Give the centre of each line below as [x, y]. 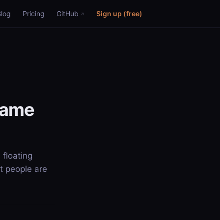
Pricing [34, 14]
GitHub [68, 14]
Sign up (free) [119, 14]
